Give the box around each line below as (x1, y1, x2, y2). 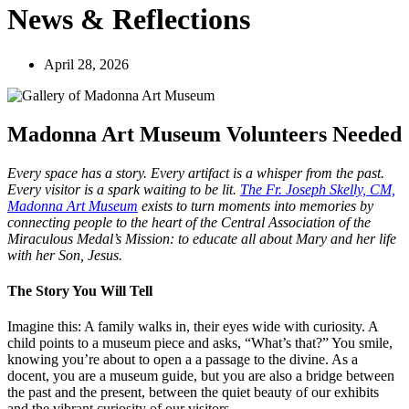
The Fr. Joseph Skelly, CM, (240, 181, 395, 197)
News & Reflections (7, 3, 250, 37)
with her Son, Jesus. (7, 246, 122, 263)
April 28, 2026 (44, 56, 129, 72)
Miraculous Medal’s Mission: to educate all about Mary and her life (7, 230, 396, 246)
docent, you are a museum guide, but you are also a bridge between (7, 368, 394, 384)
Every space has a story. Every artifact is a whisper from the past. (7, 164, 384, 181)
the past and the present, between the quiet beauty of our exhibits (7, 384, 379, 401)
